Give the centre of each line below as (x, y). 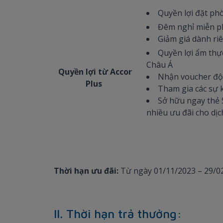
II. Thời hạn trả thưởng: (118, 213)
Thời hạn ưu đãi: (86, 170)
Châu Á (160, 64)
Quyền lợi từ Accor (95, 71)
